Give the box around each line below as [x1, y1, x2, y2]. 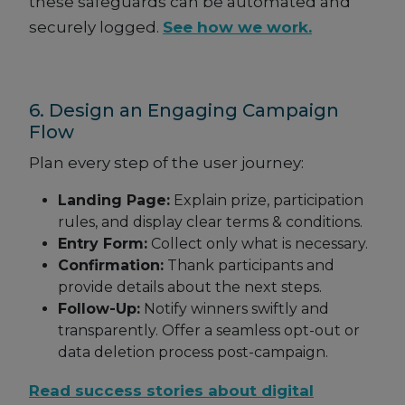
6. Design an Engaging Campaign [29, 99, 339, 122]
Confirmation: [58, 257, 164, 275]
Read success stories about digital [29, 381, 314, 400]
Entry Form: [58, 235, 147, 253]
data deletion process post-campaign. [58, 344, 328, 362]
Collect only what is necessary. [147, 235, 368, 253]
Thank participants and [164, 257, 334, 275]
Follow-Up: [58, 300, 140, 318]
